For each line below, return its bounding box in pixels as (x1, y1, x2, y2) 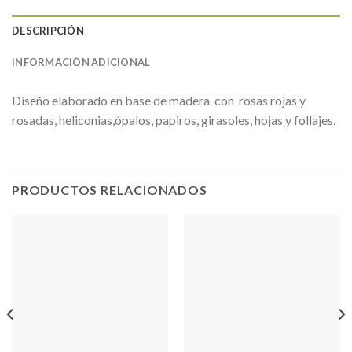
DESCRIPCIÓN (12, 24, 84, 38)
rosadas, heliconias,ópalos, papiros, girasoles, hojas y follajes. (12, 112, 335, 128)
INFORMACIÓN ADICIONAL (12, 56, 151, 69)
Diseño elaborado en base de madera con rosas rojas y (12, 93, 306, 108)
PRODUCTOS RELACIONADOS (12, 181, 207, 197)
